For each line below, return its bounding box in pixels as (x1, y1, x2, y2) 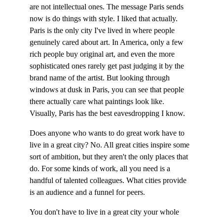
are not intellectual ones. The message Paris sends (30, 2, 185, 11)
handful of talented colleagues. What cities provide (30, 176, 188, 184)
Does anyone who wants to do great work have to (30, 129, 186, 137)
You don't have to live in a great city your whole (30, 208, 181, 216)
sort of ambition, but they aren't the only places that (30, 152, 190, 161)
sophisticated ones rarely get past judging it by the (30, 62, 186, 70)
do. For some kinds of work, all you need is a (30, 164, 172, 173)
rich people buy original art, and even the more (30, 50, 177, 58)
